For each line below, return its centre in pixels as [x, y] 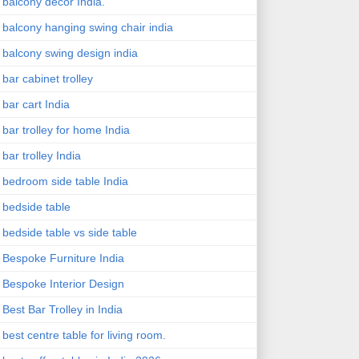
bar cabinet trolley [47, 79]
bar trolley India [41, 156]
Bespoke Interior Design [63, 284]
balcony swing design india [70, 53]
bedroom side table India [65, 182]
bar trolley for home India [66, 130]
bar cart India [36, 105]
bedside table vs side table [69, 233]
